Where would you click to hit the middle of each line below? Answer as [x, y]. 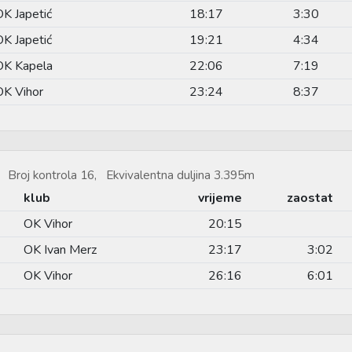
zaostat [310, 198]
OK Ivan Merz [60, 249]
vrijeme [220, 198]
